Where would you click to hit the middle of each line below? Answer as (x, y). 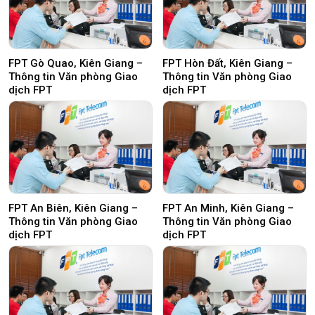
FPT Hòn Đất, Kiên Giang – (227, 64)
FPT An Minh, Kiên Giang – (228, 208)
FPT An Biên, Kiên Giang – (73, 208)
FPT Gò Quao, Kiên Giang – (76, 64)
